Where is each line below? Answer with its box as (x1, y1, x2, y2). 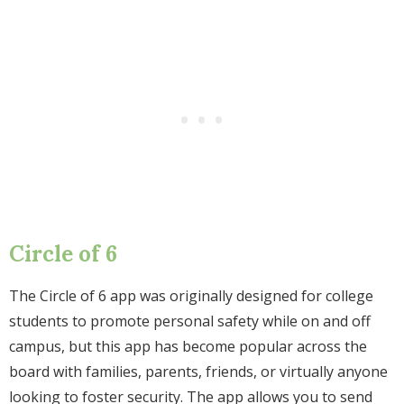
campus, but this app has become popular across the (9, 336, 367, 357)
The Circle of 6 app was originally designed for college (9, 286, 373, 307)
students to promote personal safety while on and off (9, 311, 371, 332)
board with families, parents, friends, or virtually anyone (9, 362, 388, 382)
